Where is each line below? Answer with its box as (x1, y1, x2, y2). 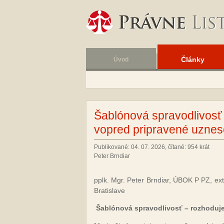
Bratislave (94, 186, 125, 194)
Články (180, 55, 204, 63)
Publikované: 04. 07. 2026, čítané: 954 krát (94, 143, 209, 150)
